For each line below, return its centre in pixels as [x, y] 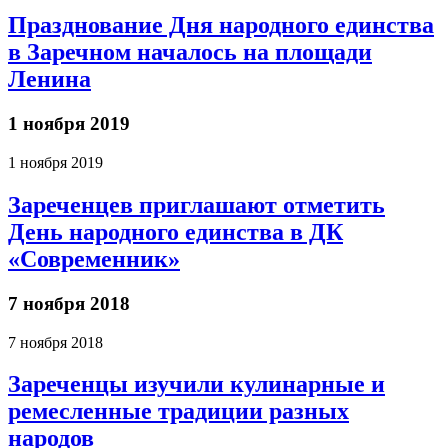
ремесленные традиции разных [178, 411]
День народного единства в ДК [175, 231]
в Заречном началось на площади [190, 52]
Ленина [49, 79]
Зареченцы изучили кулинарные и [196, 384]
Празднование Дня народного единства [221, 25]
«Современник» [94, 258]
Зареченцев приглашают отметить [196, 204]
